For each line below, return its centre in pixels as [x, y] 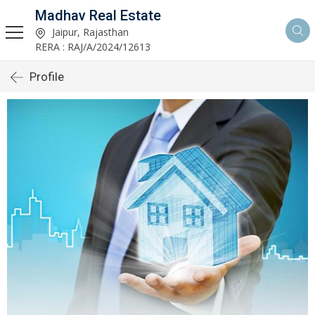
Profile [47, 77]
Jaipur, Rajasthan [89, 32]
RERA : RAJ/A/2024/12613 [93, 47]
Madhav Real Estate [98, 15]
